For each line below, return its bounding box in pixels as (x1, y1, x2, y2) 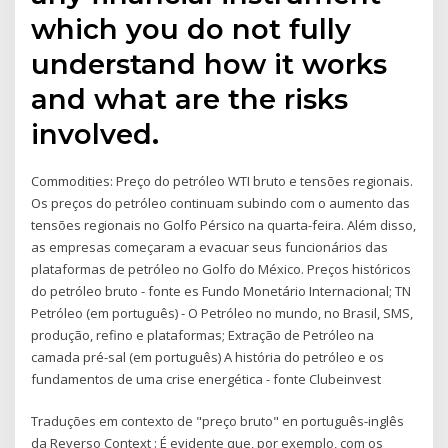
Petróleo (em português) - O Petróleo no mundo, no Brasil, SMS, (31, 303, 414, 322)
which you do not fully (31, 11, 352, 46)
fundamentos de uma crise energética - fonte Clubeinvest (31, 369, 382, 388)
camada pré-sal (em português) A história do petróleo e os (31, 347, 385, 366)
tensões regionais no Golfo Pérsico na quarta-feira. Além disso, (31, 215, 417, 234)
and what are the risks (31, 81, 349, 116)
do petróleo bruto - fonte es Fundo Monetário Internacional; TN (31, 281, 412, 300)
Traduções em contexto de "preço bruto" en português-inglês (31, 412, 405, 431)
